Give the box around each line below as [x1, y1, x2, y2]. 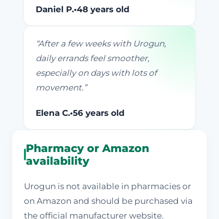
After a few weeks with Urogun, [38, 39, 166, 49]
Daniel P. [36, 4, 74, 15]
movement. [36, 83, 84, 93]
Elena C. [36, 108, 70, 118]
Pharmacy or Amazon [25, 141, 149, 155]
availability [25, 154, 89, 168]
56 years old [73, 108, 125, 118]
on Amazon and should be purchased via [24, 196, 193, 206]
